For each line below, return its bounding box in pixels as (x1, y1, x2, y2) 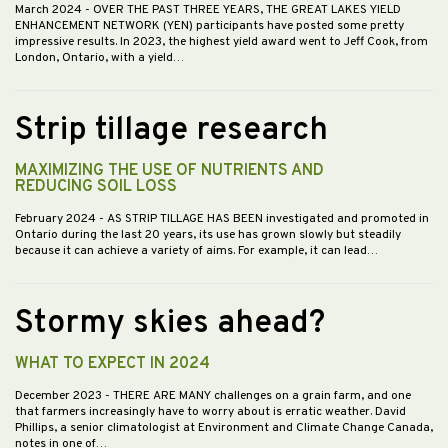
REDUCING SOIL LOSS (15, 177, 177, 198)
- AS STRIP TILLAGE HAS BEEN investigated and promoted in (99, 211, 429, 228)
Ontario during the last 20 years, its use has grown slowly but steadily (15, 227, 401, 244)
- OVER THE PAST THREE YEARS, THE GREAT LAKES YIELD (85, 2, 401, 19)
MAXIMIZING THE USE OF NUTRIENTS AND (15, 161, 324, 182)
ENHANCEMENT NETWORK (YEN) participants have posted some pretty (15, 18, 404, 35)
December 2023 (15, 388, 105, 405)
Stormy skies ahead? (15, 304, 325, 345)
